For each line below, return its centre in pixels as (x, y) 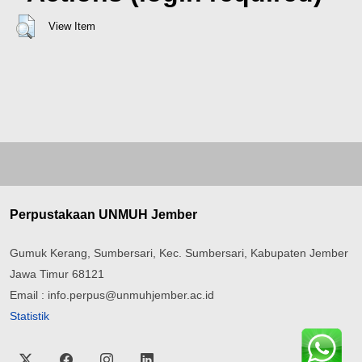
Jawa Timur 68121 (57, 274)
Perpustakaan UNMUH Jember (103, 214)
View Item (72, 26)
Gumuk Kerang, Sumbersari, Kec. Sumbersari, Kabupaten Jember (179, 253)
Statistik (29, 316)
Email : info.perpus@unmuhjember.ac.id (112, 295)
